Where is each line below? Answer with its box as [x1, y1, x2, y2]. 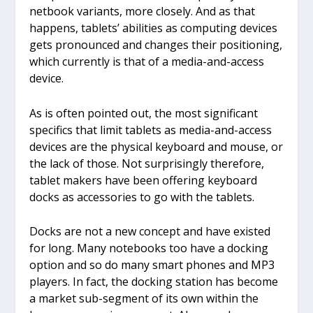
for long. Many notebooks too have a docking [29, 240, 269, 256]
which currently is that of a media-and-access [29, 54, 265, 69]
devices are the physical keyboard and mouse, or [29, 138, 284, 154]
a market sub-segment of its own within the [29, 291, 259, 307]
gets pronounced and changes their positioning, [29, 37, 283, 52]
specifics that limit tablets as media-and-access [29, 122, 272, 138]
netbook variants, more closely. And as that [29, 3, 256, 19]
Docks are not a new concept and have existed [29, 224, 271, 240]
